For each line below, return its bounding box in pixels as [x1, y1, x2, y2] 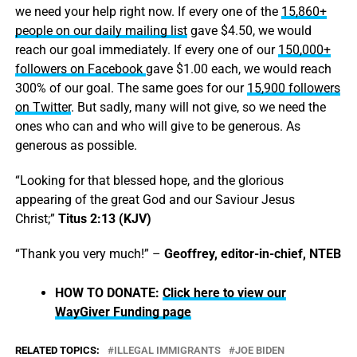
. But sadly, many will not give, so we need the [70, 100, 326, 116]
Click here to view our [162, 285, 286, 301]
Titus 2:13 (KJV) [57, 211, 151, 227]
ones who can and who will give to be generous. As [14, 119, 300, 135]
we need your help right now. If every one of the [14, 4, 281, 20]
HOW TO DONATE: [54, 285, 163, 301]
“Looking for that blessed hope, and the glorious [14, 173, 284, 189]
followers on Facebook [14, 61, 146, 77]
